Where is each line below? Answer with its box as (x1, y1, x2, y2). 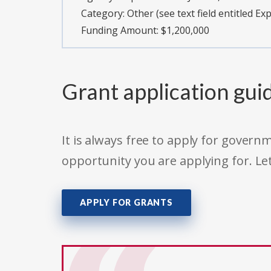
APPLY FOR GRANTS (80, 197, 173, 208)
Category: (81, 7, 127, 21)
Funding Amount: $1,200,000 (81, 24, 209, 38)
